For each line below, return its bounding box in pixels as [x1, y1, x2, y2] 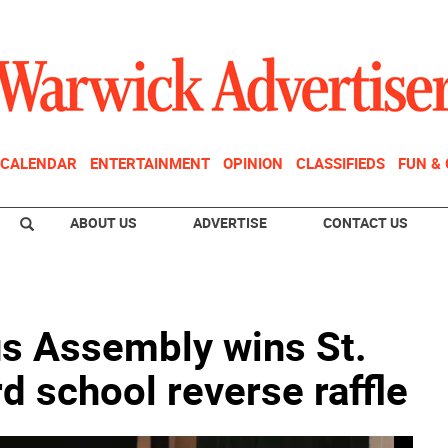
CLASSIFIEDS [296, 153, 385, 173]
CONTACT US [323, 213, 408, 232]
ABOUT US [70, 213, 137, 232]
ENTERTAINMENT [90, 153, 210, 173]
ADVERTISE [193, 213, 267, 232]
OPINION [223, 153, 283, 173]
